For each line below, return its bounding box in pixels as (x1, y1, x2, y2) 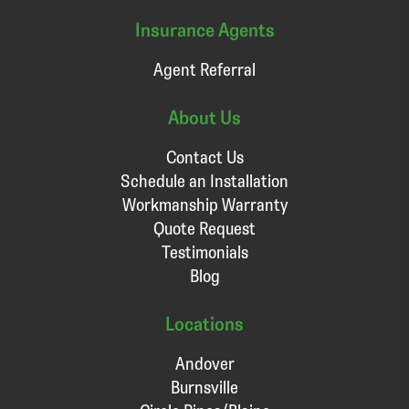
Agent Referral (153, 58, 256, 81)
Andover (174, 351, 235, 374)
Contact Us (165, 145, 244, 169)
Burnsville (171, 374, 238, 398)
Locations (165, 310, 244, 336)
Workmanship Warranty (121, 193, 288, 216)
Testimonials (161, 240, 248, 264)
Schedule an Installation (121, 169, 288, 193)
